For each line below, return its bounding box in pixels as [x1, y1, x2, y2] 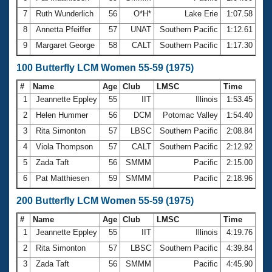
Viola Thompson [33, 141, 95, 151]
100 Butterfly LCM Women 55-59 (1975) [16, 62, 194, 73]
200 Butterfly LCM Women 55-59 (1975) [16, 195, 194, 206]
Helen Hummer [33, 110, 90, 120]
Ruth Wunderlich [33, 8, 96, 18]
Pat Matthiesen [33, 173, 92, 183]
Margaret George [33, 40, 97, 50]
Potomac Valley [160, 110, 220, 120]
